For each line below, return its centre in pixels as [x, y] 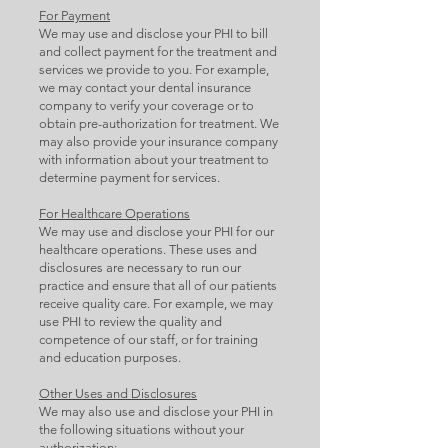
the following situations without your [141, 429]
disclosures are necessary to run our [140, 267]
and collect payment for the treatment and [158, 51]
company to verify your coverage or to [146, 105]
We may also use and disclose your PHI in [156, 411]
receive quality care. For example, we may [156, 303]
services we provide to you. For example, [154, 69]
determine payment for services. [129, 177]
